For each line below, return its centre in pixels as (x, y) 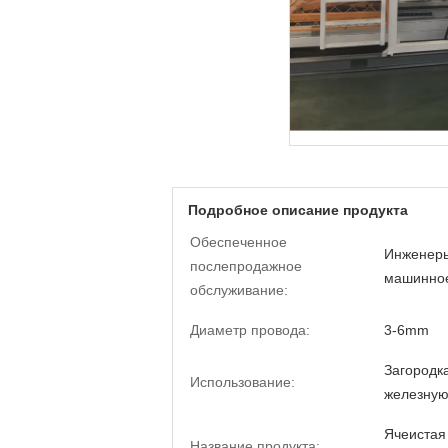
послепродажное (246, 266)
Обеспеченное (238, 242)
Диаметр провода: (250, 330)
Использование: (242, 382)
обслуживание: (239, 290)
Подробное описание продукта (298, 210)
